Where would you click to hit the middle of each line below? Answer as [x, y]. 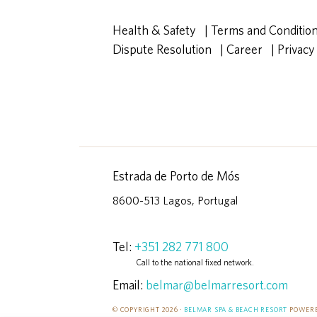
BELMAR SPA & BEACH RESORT [236, 310]
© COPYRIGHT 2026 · [149, 310]
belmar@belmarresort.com [217, 285]
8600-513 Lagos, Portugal [175, 200]
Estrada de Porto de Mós [176, 176]
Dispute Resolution [162, 49]
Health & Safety [154, 30]
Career [244, 49]
